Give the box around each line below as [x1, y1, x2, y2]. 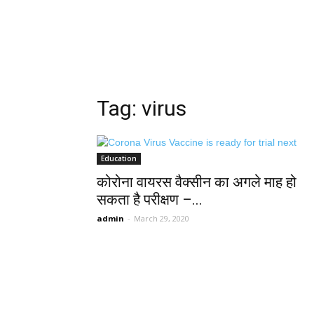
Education [101, 153, 137, 163]
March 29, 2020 [134, 213, 189, 224]
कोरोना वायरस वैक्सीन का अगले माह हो [97, 174, 296, 191]
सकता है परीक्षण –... [97, 191, 203, 208]
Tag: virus [97, 96, 186, 121]
